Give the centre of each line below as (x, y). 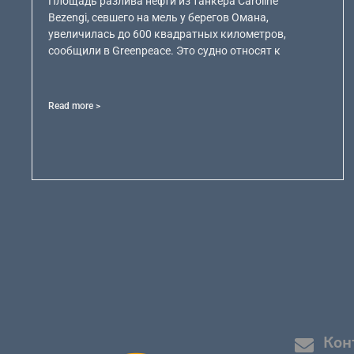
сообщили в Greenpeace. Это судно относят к (165, 51)
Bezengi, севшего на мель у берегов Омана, (159, 18)
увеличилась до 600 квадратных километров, (168, 34)
